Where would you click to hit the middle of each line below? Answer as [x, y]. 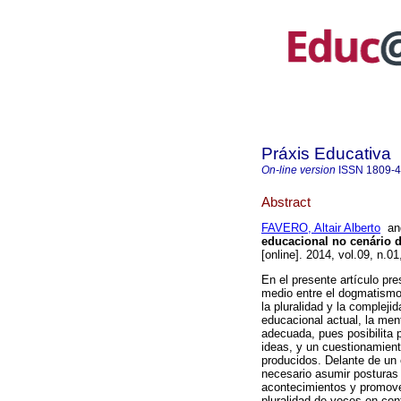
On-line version [299, 170]
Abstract [286, 201]
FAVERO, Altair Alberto [321, 228]
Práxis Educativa [326, 154]
